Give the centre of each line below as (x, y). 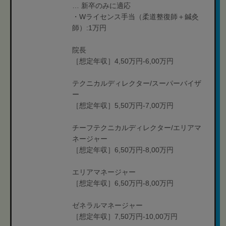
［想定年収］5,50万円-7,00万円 (123, 105)
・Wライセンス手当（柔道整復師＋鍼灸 (135, 17)
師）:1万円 (89, 28)
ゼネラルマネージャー (107, 205)
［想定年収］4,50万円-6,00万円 (123, 61)
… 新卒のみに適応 (101, 6)
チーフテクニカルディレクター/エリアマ (137, 128)
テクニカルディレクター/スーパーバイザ (137, 83)
